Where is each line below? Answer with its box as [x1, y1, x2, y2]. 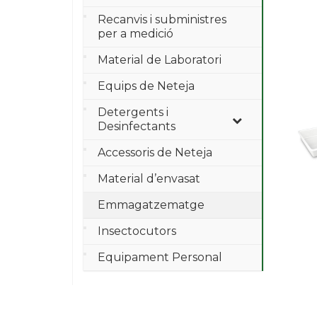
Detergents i [98, 105, 168, 119]
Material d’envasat [98, 172, 200, 185]
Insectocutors [98, 224, 176, 238]
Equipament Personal [98, 250, 222, 264]
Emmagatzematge [98, 198, 204, 212]
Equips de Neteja [98, 79, 195, 93]
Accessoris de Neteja [98, 146, 212, 159]
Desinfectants [98, 120, 175, 133]
